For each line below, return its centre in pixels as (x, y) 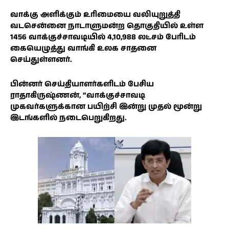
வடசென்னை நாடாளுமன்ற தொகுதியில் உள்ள (107, 26)
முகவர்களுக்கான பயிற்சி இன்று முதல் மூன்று (106, 106)
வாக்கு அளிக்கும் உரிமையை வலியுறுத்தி (95, 14)
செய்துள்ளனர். (41, 59)
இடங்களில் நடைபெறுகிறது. (68, 118)
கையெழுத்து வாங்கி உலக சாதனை (83, 48)
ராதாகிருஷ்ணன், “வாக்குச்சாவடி (78, 95)
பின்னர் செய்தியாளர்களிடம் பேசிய (82, 84)
